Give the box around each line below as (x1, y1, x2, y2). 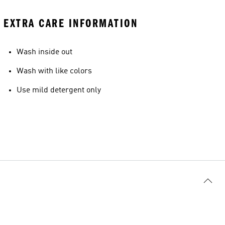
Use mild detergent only (17, 86, 101, 94)
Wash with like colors (17, 67, 92, 75)
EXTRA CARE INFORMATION (4, 17, 138, 30)
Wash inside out (17, 48, 72, 56)
